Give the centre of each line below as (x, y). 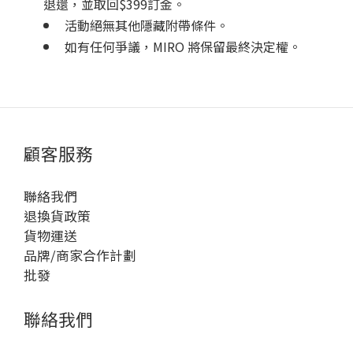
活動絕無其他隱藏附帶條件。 (147, 26)
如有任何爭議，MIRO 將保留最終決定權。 (183, 47)
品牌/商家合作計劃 (80, 256)
